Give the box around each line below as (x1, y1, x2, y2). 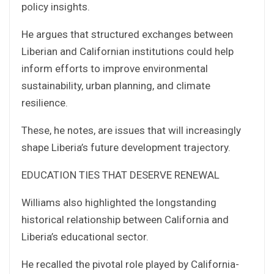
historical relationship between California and (21, 213, 229, 226)
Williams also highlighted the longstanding (21, 196, 217, 209)
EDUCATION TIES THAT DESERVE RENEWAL (21, 168, 220, 181)
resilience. (21, 96, 68, 109)
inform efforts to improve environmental (21, 62, 208, 75)
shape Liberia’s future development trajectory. (21, 141, 231, 154)
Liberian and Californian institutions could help (21, 45, 234, 57)
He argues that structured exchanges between (21, 28, 233, 40)
